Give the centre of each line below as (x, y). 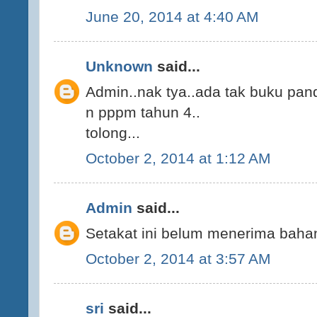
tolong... (113, 133)
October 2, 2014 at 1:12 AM (178, 158)
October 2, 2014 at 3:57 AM (178, 258)
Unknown (119, 67)
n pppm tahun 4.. (143, 112)
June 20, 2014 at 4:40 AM (172, 16)
